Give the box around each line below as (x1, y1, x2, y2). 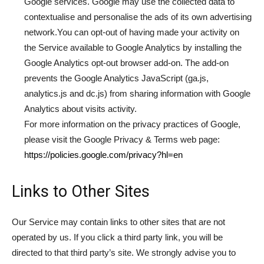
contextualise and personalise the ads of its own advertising (24, 12, 252, 22)
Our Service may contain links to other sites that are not (12, 217, 225, 227)
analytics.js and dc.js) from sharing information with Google (24, 88, 250, 98)
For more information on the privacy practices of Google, (24, 119, 240, 129)
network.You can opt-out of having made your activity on (24, 27, 239, 37)
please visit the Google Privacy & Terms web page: (24, 134, 220, 144)
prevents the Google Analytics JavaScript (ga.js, (24, 73, 209, 83)
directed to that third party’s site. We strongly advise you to (12, 247, 236, 258)
